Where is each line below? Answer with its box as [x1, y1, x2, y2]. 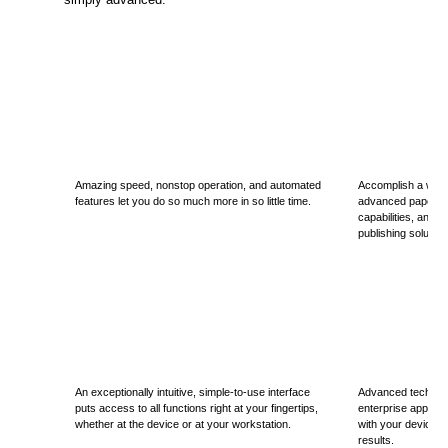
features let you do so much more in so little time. [74, 195, 311, 207]
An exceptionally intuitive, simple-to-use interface [74, 386, 310, 398]
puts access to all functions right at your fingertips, [74, 402, 318, 414]
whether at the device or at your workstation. [74, 418, 291, 430]
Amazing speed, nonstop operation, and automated [74, 179, 321, 191]
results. [358, 434, 394, 446]
